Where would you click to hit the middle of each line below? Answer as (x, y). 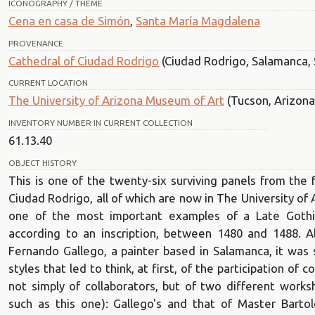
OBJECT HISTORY (43, 162)
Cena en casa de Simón (69, 20)
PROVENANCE (36, 43)
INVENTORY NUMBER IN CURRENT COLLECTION (101, 123)
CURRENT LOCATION (48, 83)
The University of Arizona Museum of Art (116, 101)
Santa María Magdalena (198, 20)
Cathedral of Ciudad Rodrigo (84, 60)
